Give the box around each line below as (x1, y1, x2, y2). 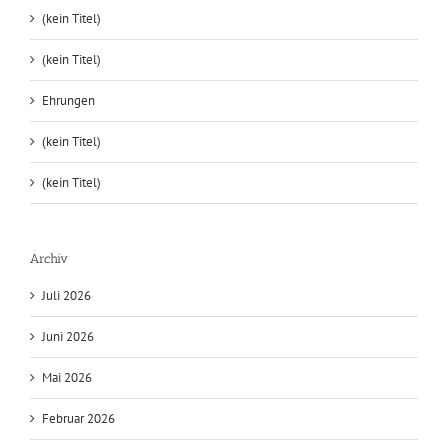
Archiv (30, 316, 68, 332)
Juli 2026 (42, 352, 91, 370)
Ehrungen (42, 157, 95, 175)
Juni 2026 (42, 393, 94, 411)
